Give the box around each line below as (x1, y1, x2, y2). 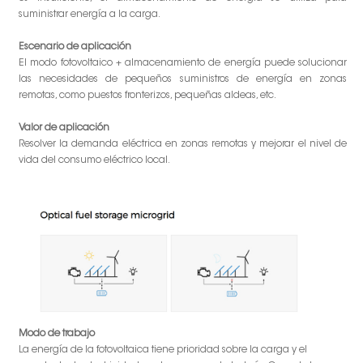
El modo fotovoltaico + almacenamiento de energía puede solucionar (19, 58, 347, 69)
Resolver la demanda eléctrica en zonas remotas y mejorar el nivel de (19, 139, 347, 150)
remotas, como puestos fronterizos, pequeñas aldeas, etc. (19, 91, 276, 101)
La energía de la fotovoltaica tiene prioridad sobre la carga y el (19, 345, 307, 356)
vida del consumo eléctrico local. (19, 156, 170, 166)
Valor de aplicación (19, 123, 109, 134)
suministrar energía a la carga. (19, 10, 160, 20)
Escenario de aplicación (19, 42, 131, 53)
